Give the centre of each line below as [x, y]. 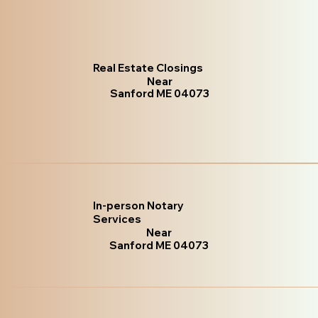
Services [117, 219]
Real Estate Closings [148, 68]
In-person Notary [138, 206]
